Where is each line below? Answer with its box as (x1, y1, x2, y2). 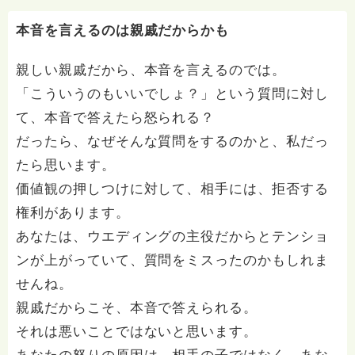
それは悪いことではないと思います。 (16, 324, 258, 339)
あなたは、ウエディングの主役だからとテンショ (16, 229, 329, 244)
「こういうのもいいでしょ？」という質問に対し (16, 86, 329, 101)
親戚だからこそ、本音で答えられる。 (16, 300, 258, 315)
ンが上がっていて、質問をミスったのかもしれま (16, 253, 329, 268)
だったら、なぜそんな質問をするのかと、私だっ (16, 134, 329, 149)
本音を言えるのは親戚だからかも (16, 23, 230, 38)
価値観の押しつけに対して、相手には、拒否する (16, 181, 329, 197)
